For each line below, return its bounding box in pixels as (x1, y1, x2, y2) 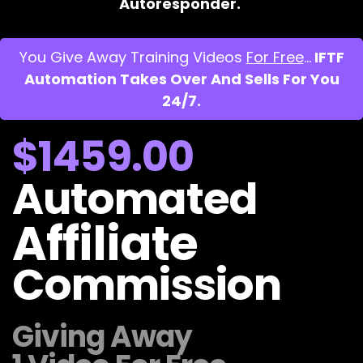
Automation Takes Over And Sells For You (23, 69, 340, 89)
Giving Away (12, 316, 198, 357)
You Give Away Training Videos (19, 47, 246, 67)
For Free (246, 47, 304, 67)
